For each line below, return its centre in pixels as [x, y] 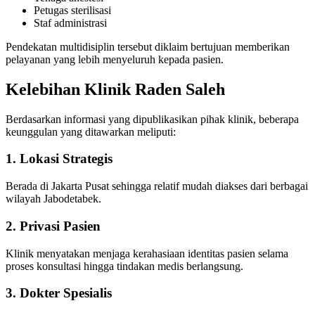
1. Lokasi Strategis [59, 159]
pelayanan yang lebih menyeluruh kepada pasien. [115, 59]
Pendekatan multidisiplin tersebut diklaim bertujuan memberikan [148, 46]
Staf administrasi [70, 22]
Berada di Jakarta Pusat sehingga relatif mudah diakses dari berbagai [157, 186]
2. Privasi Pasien [53, 226]
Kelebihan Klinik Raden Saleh [115, 89]
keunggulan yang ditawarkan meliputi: [91, 131]
